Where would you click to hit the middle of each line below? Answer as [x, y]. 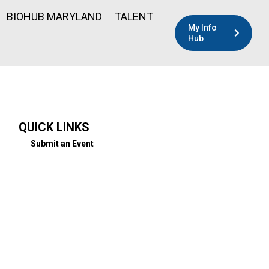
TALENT [134, 16]
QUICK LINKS [54, 127]
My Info [203, 28]
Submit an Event [62, 144]
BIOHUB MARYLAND [54, 16]
